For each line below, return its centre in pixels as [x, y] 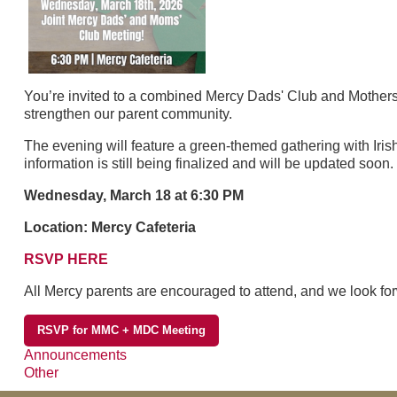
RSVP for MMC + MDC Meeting [121, 331]
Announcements [75, 355]
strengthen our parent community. [128, 114]
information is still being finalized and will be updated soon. [208, 164]
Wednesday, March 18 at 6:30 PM [133, 196]
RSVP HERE [66, 260]
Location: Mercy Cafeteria [109, 228]
